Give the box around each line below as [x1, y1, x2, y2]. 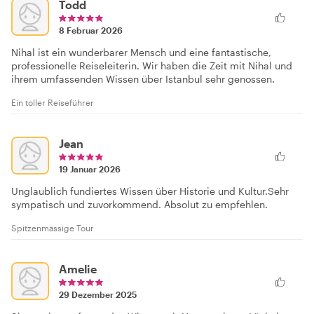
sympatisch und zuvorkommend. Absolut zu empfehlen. [11, 198, 268, 210]
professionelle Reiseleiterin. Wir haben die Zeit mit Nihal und [11, 60, 292, 71]
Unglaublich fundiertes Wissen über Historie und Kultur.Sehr [11, 185, 289, 197]
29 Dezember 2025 [59, 289, 137, 299]
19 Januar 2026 [59, 164, 121, 174]
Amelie [59, 262, 97, 275]
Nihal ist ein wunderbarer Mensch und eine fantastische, [11, 46, 271, 58]
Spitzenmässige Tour [11, 223, 94, 233]
